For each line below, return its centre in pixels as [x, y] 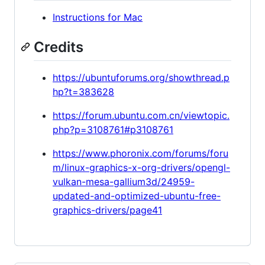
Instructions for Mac [98, 17]
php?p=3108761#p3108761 [113, 130]
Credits [59, 47]
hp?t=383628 [83, 92]
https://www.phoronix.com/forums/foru [140, 153]
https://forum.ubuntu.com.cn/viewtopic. [141, 116]
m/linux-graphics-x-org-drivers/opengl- [141, 168]
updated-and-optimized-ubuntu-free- [137, 196]
